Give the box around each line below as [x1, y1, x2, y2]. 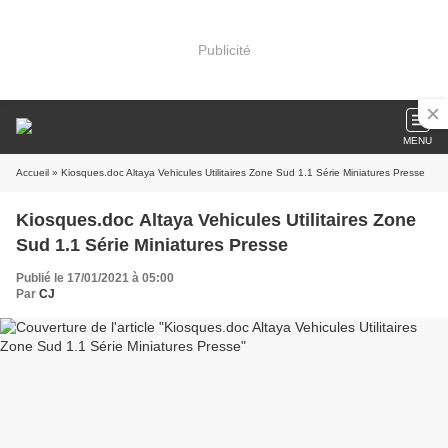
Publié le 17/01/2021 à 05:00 [16, 271, 174, 285]
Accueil [16, 167, 49, 178]
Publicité [197, 41, 251, 58]
